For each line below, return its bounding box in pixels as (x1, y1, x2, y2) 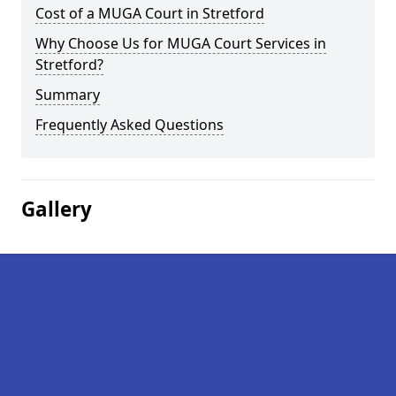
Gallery (21, 195, 92, 223)
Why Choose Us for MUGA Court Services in (35, 34, 326, 53)
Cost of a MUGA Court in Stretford (35, 4, 264, 23)
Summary (35, 85, 100, 104)
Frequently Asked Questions (35, 115, 224, 134)
